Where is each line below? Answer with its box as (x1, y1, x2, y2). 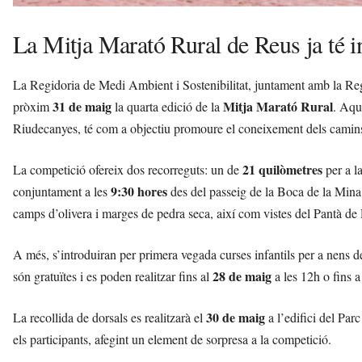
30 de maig (206, 307, 265, 326)
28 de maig (213, 266, 271, 285)
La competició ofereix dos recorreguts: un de (13, 160, 242, 178)
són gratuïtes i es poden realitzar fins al (13, 267, 213, 284)
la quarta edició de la (112, 97, 223, 115)
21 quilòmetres (242, 159, 322, 179)
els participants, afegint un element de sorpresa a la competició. (13, 330, 331, 347)
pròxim (13, 97, 53, 115)
